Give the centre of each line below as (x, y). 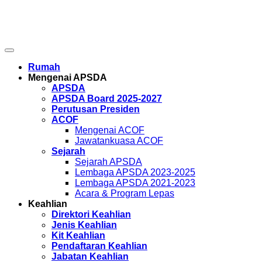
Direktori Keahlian (91, 214)
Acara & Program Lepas (125, 193)
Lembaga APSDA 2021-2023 (135, 183)
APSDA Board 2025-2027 (107, 99)
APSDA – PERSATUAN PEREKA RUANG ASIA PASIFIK (131, 11)
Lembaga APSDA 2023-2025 (135, 172)
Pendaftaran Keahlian (99, 246)
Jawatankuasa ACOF (119, 141)
